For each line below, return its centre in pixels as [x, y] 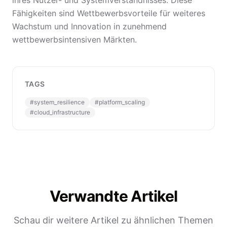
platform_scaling [122, 102]
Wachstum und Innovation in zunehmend [89, 26]
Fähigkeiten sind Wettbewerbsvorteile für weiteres [109, 13]
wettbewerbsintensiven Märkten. [74, 40]
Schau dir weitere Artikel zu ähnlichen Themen [113, 220]
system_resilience [59, 102]
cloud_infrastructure [62, 112]
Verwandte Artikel [113, 196]
